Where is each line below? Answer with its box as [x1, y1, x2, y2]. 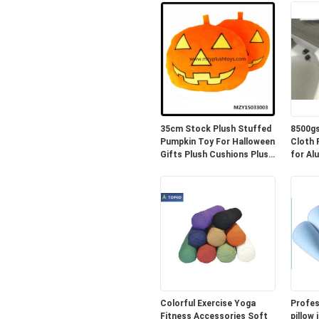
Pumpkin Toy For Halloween [159, 137, 275, 147]
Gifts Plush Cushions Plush [159, 150, 273, 159]
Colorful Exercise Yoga [159, 298, 256, 308]
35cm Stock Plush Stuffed [159, 124, 271, 134]
